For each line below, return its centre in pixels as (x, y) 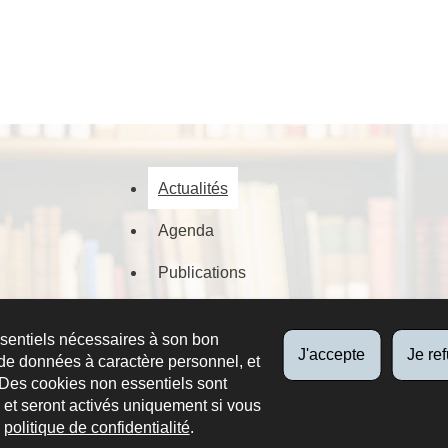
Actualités (193, 187)
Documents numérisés (237, 313)
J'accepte (332, 354)
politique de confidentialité (96, 427)
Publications (202, 271)
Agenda (186, 229)
